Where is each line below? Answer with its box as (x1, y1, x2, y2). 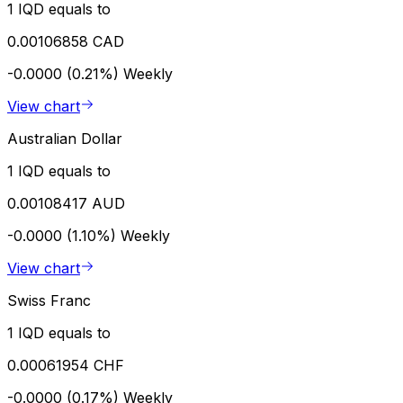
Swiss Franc (7, 291, 91, 309)
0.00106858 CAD (7, 31, 124, 50)
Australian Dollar (7, 129, 122, 148)
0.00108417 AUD (7, 193, 125, 212)
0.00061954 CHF (7, 355, 124, 374)
